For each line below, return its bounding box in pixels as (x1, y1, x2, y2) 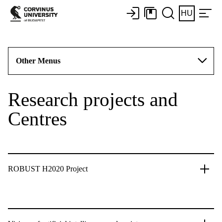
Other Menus (16, 56, 60, 65)
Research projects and (8, 89, 178, 110)
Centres (8, 108, 67, 129)
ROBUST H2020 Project (8, 165, 88, 173)
